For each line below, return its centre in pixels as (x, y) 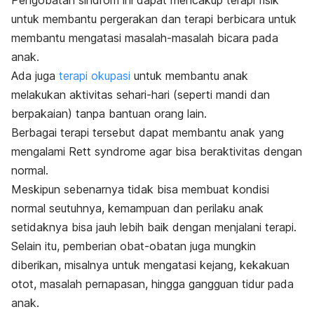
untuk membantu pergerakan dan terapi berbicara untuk (154, 19)
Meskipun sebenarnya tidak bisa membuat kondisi (140, 189)
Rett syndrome (107, 151)
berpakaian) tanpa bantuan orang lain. (109, 113)
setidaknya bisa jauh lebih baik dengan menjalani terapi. (154, 227)
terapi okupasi (95, 75)
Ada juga (35, 75)
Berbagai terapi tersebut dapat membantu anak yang (148, 132)
